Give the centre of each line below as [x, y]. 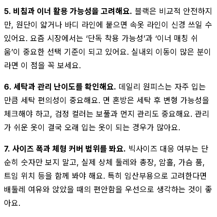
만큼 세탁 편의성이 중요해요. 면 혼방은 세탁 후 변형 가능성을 [107, 100]
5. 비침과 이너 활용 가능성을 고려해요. [68, 11]
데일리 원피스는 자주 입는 [161, 86]
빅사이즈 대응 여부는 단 [167, 148]
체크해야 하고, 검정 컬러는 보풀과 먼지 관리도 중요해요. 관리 [107, 114]
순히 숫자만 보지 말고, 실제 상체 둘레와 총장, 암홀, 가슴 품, [104, 162]
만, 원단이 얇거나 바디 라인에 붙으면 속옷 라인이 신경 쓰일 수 [108, 24]
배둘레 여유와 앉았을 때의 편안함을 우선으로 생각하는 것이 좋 [108, 189]
